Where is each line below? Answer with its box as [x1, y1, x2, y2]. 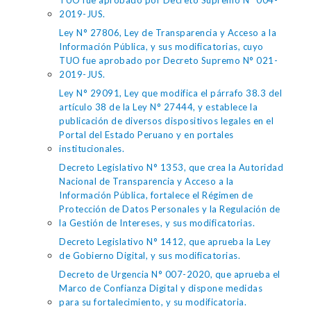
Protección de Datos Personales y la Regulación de [59, 203, 280, 215]
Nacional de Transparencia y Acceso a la [59, 176, 234, 187]
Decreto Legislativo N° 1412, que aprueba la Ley [59, 236, 271, 247]
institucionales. [59, 143, 124, 154]
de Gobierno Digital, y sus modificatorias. [59, 250, 240, 261]
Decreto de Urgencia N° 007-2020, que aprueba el [59, 269, 280, 280]
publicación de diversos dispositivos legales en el [59, 115, 274, 126]
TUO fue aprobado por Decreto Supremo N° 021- [59, 55, 278, 66]
